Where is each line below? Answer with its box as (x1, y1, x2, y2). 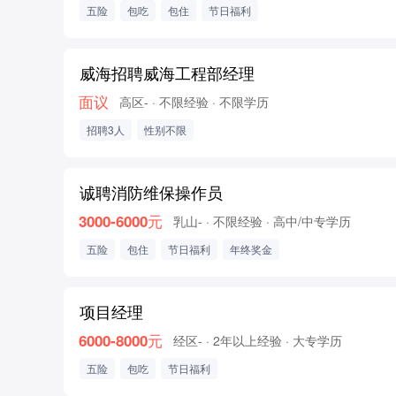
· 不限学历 (212, 93, 269, 110)
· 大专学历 (286, 331, 342, 349)
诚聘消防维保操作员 (80, 180, 223, 204)
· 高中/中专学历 (266, 212, 351, 230)
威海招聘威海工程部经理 (80, 61, 255, 85)
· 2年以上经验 (206, 331, 282, 349)
